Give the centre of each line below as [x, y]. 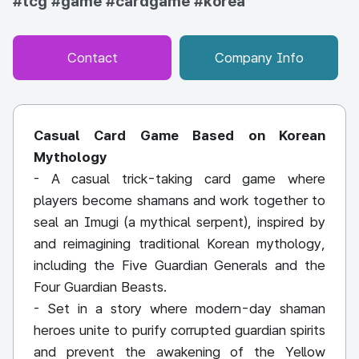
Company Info [259, 58]
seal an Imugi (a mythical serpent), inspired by [179, 222]
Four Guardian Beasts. [101, 287]
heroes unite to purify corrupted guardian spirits [179, 330]
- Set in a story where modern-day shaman [179, 309]
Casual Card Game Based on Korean [179, 135]
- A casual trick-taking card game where [179, 179]
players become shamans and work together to [179, 200]
